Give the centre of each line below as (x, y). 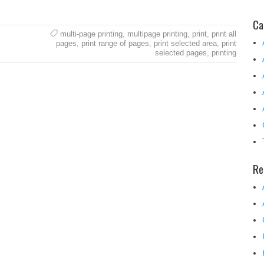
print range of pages (115, 43)
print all (224, 34)
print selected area (185, 43)
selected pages (181, 53)
